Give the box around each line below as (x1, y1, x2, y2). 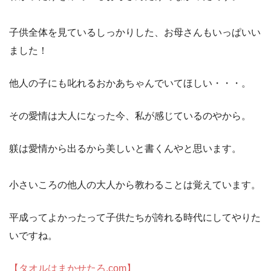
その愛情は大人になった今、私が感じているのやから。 (9, 110, 251, 121)
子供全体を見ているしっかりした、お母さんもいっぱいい (9, 27, 261, 38)
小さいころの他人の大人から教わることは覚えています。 (9, 179, 261, 190)
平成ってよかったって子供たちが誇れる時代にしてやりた (9, 212, 261, 223)
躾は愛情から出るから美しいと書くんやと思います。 (9, 143, 241, 154)
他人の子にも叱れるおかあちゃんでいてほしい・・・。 (9, 77, 251, 88)
